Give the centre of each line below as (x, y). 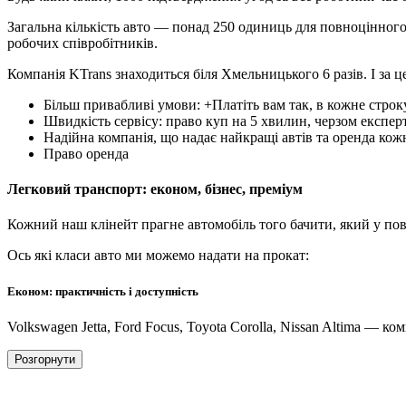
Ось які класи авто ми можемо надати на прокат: (158, 256)
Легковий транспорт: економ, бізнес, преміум (155, 189)
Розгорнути (45, 359)
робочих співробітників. (82, 43)
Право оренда (86, 153)
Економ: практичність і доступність (103, 291)
